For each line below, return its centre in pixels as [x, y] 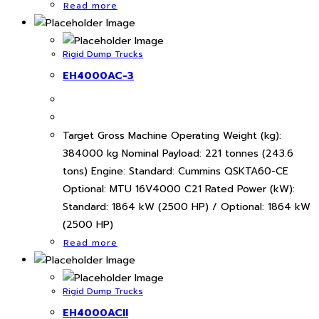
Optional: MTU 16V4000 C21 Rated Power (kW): [179, 189]
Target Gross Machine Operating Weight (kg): [172, 136]
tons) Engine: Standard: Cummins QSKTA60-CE [176, 172]
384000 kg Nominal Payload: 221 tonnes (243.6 [178, 154]
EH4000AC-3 [98, 75]
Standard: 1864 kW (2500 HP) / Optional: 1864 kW [187, 207]
